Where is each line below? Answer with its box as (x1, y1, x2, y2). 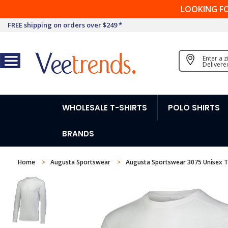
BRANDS (62, 128, 94, 139)
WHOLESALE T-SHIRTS (62, 102, 147, 113)
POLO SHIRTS (168, 102, 220, 113)
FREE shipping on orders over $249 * (8, 20, 122, 30)
